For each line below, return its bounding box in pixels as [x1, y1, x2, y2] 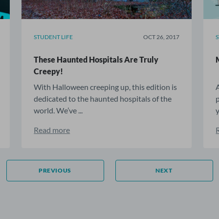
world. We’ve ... [34, 106, 83, 115]
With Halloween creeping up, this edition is [34, 82, 177, 91]
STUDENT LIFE [34, 33, 73, 41]
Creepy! [34, 66, 64, 76]
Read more [34, 125, 70, 134]
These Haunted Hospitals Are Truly [34, 55, 159, 64]
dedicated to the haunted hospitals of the [34, 94, 172, 103]
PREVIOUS [39, 167, 71, 174]
